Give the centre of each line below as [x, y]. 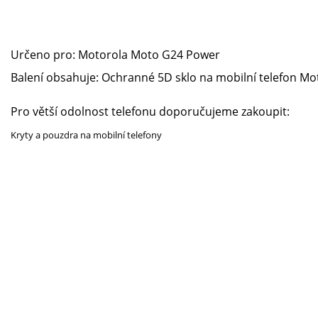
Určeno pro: [44, 54]
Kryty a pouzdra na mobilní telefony [86, 135]
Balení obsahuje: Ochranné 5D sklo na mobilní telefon [155, 77]
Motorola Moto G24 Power [149, 54]
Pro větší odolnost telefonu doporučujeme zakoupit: [150, 111]
